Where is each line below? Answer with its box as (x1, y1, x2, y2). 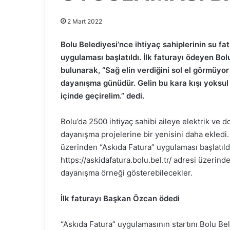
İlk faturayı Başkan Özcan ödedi (61, 193, 180, 203)
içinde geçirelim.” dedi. (61, 90, 144, 101)
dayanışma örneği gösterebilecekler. (61, 167, 193, 178)
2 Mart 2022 (67, 17, 102, 25)
